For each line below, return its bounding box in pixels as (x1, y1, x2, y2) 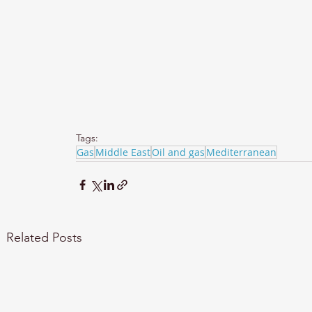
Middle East (95, 146, 150, 159)
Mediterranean (206, 146, 276, 159)
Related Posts (6, 230, 82, 245)
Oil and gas (152, 146, 205, 159)
